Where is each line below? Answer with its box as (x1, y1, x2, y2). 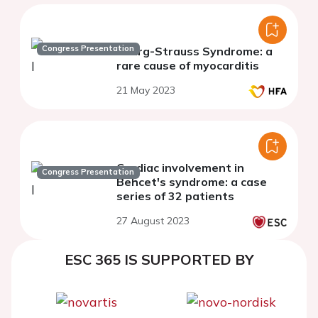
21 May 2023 (116, 83, 175, 97)
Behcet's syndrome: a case (116, 174, 267, 189)
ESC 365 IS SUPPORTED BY (64, 250, 254, 268)
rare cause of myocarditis (116, 57, 259, 72)
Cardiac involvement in (116, 160, 244, 175)
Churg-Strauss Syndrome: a (116, 43, 273, 58)
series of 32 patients (116, 188, 234, 203)
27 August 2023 (116, 214, 190, 227)
